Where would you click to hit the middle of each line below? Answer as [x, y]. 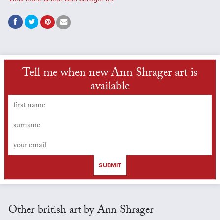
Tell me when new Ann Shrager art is [110, 74]
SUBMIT [110, 165]
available [110, 87]
